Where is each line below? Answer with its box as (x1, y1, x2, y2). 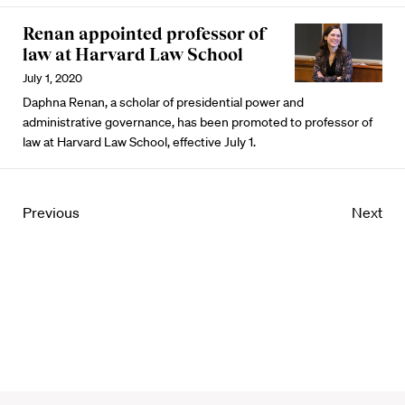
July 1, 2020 (23, 71, 82, 86)
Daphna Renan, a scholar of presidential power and (23, 94, 304, 110)
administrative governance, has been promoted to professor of (23, 114, 372, 130)
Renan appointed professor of (23, 24, 268, 43)
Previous (23, 203, 80, 221)
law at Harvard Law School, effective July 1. (23, 134, 256, 150)
